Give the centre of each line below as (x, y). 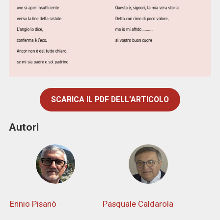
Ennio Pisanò (33, 204)
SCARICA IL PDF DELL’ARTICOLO (110, 100)
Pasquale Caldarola (138, 204)
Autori (24, 127)
